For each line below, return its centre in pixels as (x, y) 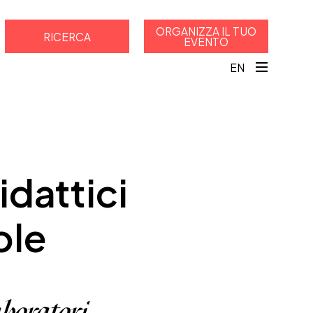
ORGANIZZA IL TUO (206, 31)
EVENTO (206, 41)
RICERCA (67, 36)
